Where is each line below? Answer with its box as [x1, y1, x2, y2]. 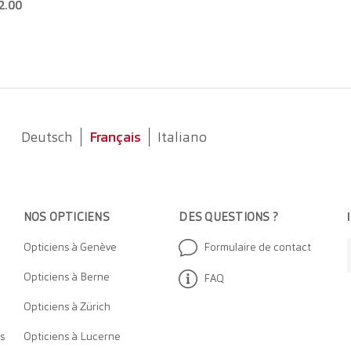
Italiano [157, 128, 207, 147]
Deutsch [20, 128, 73, 147]
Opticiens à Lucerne [23, 329, 121, 344]
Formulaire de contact [204, 240, 312, 255]
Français [89, 128, 141, 147]
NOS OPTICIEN [23, 209, 103, 226]
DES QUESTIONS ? [179, 209, 277, 226]
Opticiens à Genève [23, 240, 117, 255]
